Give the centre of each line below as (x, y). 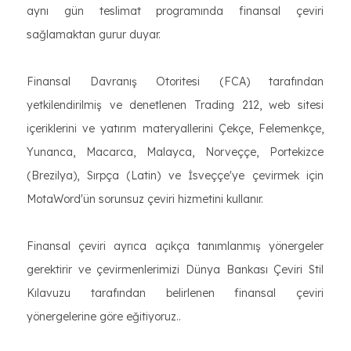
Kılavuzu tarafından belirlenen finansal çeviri (175, 293)
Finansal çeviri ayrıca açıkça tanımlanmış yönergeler (175, 246)
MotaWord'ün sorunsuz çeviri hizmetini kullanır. (145, 199)
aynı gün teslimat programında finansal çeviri (175, 11)
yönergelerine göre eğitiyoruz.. (104, 316)
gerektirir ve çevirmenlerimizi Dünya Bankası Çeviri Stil (175, 269)
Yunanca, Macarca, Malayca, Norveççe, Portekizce (175, 152)
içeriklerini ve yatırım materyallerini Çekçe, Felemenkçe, (175, 128)
